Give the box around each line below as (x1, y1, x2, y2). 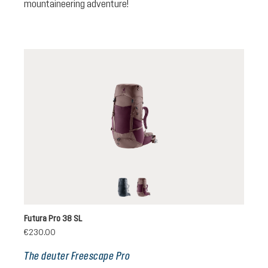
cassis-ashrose (142, 190, 203, 202)
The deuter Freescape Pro (24, 249, 130, 262)
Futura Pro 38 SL (24, 213, 82, 223)
